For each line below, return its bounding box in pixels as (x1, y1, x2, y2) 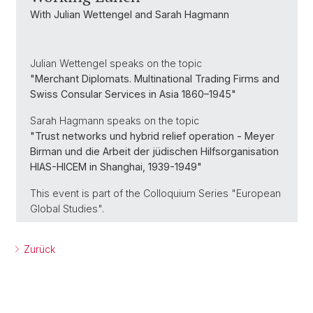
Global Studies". (30, 203, 104, 214)
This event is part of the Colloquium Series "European (30, 187, 281, 199)
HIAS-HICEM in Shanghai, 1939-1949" (30, 161, 202, 173)
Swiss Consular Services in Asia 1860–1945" (30, 88, 236, 100)
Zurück (21, 243, 55, 255)
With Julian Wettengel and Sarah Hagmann (30, 8, 229, 20)
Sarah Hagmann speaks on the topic (30, 115, 199, 126)
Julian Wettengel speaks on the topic (30, 57, 202, 69)
